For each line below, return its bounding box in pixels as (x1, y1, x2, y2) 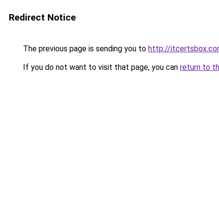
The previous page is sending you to (21, 44, 148, 53)
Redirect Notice (9, 12, 76, 23)
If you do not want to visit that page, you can (21, 63, 180, 72)
